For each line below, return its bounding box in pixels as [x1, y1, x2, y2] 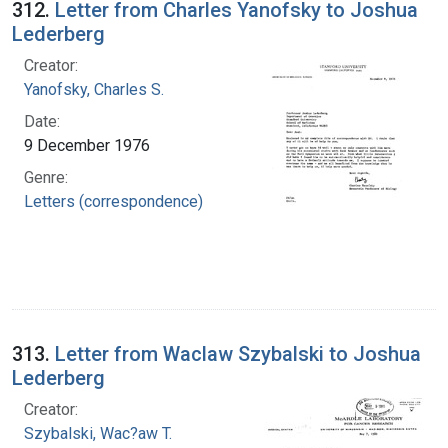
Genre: [24, 167, 68, 187]
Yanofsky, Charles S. [24, 79, 164, 99]
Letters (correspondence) [24, 191, 203, 211]
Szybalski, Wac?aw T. [24, 423, 172, 443]
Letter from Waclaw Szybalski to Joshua [55, 341, 421, 366]
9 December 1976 [24, 135, 150, 155]
